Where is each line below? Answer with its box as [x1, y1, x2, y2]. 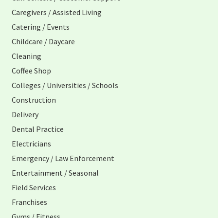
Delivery [12, 109, 38, 120]
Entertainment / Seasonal [12, 168, 99, 178]
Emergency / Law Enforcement [12, 153, 114, 163]
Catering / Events [12, 22, 70, 32]
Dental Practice [12, 124, 64, 134]
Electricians [12, 139, 51, 149]
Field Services [12, 182, 56, 193]
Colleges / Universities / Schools [12, 80, 118, 91]
